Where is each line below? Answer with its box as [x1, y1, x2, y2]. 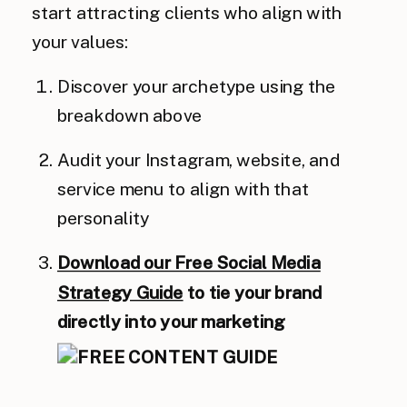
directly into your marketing [57, 311, 285, 333]
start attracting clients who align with [32, 2, 342, 23]
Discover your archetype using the [57, 75, 336, 97]
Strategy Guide [57, 282, 184, 303]
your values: [32, 31, 129, 53]
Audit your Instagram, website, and [57, 149, 340, 171]
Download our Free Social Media [57, 253, 321, 273]
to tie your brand [183, 282, 323, 303]
